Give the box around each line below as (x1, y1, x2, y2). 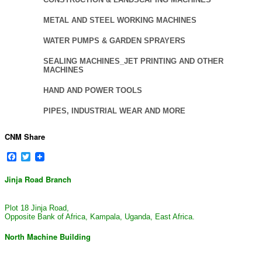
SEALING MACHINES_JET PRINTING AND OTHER (43, 56, 223, 65)
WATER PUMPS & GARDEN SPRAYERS (43, 36, 185, 45)
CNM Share (5, 131, 45, 143)
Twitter (30, 151, 58, 162)
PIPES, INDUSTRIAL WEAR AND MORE (43, 106, 185, 115)
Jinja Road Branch (5, 173, 71, 185)
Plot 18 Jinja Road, (5, 204, 69, 213)
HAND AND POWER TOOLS (43, 85, 142, 95)
